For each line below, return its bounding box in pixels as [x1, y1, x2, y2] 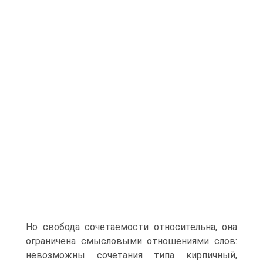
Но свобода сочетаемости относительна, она [26, 221, 237, 232]
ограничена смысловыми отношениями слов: [26, 235, 237, 247]
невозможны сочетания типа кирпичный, [26, 249, 237, 261]
